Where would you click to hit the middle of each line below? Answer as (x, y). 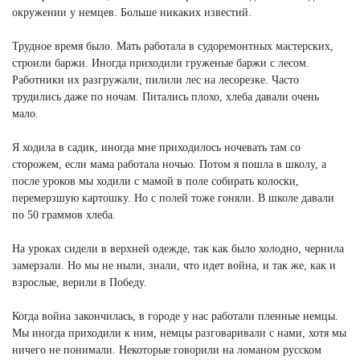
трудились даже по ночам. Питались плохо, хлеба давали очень (166, 96)
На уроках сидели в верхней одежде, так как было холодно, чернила (178, 248)
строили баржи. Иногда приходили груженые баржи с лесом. (161, 63)
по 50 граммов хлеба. (64, 215)
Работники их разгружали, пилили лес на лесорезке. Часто (155, 80)
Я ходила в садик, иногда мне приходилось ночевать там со (156, 147)
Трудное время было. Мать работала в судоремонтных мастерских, (173, 46)
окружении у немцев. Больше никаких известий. (132, 12)
